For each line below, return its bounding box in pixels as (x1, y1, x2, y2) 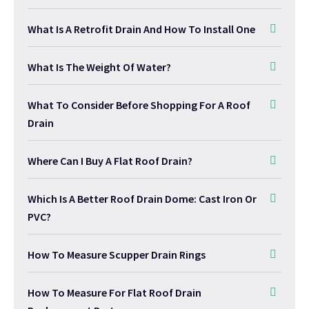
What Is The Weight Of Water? (28, 60, 171, 74)
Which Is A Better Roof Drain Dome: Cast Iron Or (28, 192, 257, 206)
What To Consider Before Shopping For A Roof (28, 98, 250, 112)
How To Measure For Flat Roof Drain (28, 286, 201, 300)
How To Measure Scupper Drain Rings (28, 248, 206, 262)
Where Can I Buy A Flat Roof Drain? (28, 154, 192, 168)
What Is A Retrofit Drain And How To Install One (28, 22, 255, 37)
